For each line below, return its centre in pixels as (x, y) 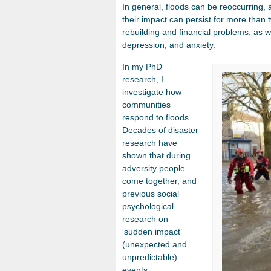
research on (145, 219)
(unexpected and (155, 245)
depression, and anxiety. (169, 44)
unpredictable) (150, 257)
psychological (148, 207)
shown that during (156, 156)
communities (146, 105)
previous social (151, 194)
